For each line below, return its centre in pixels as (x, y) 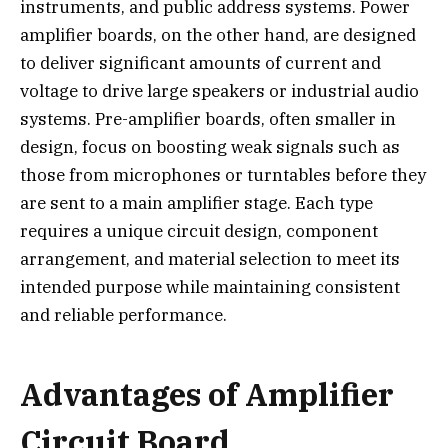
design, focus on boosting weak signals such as (210, 146)
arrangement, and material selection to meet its (210, 258)
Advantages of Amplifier (207, 394)
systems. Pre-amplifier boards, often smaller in (208, 118)
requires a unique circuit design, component (199, 230)
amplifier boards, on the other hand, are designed (218, 34)
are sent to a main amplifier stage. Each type (196, 202)
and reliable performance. (123, 314)
